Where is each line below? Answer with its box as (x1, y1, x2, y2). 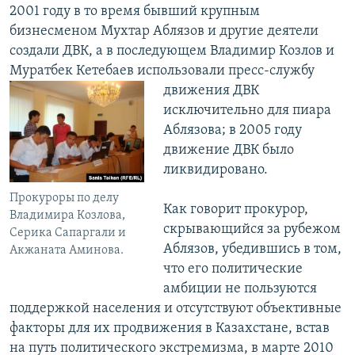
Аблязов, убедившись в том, (162, 242, 342, 258)
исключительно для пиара (162, 103, 331, 119)
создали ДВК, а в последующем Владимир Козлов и (10, 44, 334, 59)
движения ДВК (162, 83, 259, 99)
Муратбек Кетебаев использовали (10, 63, 228, 79)
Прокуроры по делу (10, 191, 119, 204)
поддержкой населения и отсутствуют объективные (10, 301, 342, 317)
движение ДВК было (162, 143, 294, 158)
